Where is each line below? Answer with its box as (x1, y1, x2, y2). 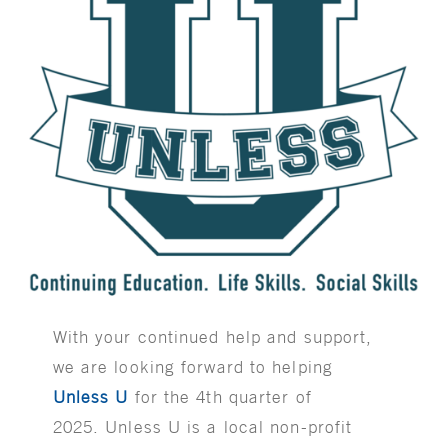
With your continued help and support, (52, 326, 373, 347)
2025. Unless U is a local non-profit (52, 416, 353, 437)
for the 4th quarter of (128, 386, 312, 407)
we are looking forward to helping (52, 356, 333, 377)
